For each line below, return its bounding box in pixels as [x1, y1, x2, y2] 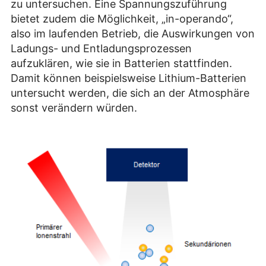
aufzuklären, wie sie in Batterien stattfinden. [11, 57, 232, 70]
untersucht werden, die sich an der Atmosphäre [11, 87, 249, 100]
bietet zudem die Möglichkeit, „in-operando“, [11, 12, 233, 26]
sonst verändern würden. [11, 102, 137, 115]
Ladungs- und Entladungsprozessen [11, 42, 192, 55]
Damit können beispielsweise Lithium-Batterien [11, 72, 246, 85]
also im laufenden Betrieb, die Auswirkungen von [11, 27, 255, 40]
